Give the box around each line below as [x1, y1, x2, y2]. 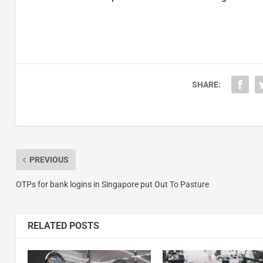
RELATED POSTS [27, 220, 99, 232]
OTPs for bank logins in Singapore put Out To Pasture [15, 180, 209, 190]
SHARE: [191, 80, 221, 90]
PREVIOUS [29, 155, 69, 165]
